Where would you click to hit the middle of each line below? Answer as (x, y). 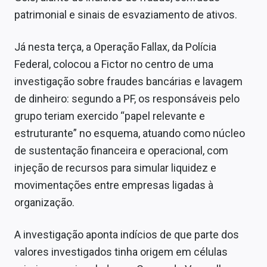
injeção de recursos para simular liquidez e (115, 168)
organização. (44, 203)
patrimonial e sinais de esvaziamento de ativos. (126, 15)
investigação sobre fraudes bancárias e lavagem (128, 82)
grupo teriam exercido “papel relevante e (110, 116)
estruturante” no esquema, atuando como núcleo (130, 133)
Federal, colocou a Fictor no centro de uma (114, 64)
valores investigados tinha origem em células (121, 252)
